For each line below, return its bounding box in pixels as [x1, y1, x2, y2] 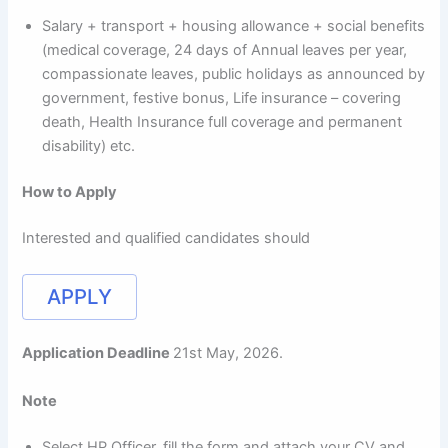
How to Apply [22, 183, 118, 202]
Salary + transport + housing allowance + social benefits [42, 17, 426, 36]
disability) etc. [42, 137, 136, 156]
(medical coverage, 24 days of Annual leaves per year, [42, 41, 408, 60]
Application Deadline [22, 344, 174, 363]
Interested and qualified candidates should [22, 229, 311, 248]
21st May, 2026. [173, 344, 284, 363]
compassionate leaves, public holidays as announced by [42, 65, 426, 84]
